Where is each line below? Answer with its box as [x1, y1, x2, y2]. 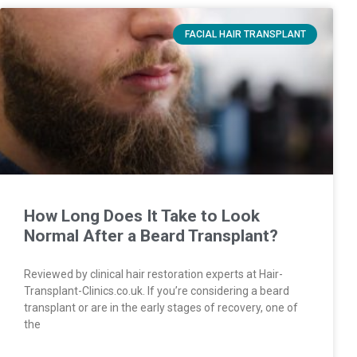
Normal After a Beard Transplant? [24, 226, 278, 245]
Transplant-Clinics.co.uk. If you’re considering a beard [24, 284, 289, 297]
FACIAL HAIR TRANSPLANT [184, 29, 306, 41]
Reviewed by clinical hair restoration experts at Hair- [24, 267, 283, 280]
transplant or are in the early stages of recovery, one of [24, 300, 298, 314]
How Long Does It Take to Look [24, 206, 260, 226]
